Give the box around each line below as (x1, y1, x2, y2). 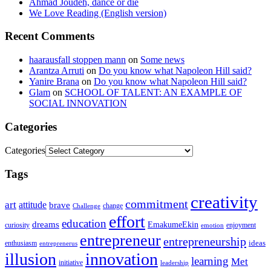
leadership (160, 259, 189, 266)
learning (191, 254, 229, 267)
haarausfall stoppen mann (29, 54, 126, 65)
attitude (19, 199, 47, 210)
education (62, 217, 106, 230)
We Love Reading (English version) (29, 7, 166, 18)
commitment (125, 197, 188, 211)
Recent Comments (5, 30, 94, 43)
